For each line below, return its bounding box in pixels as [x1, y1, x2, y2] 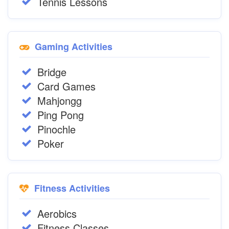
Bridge [37, 64, 66, 79]
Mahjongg [37, 93, 82, 108]
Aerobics [37, 206, 77, 221]
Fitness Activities [32, 181, 110, 195]
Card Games [37, 79, 96, 94]
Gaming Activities [32, 40, 112, 53]
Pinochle [37, 122, 76, 136]
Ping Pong [37, 107, 84, 122]
